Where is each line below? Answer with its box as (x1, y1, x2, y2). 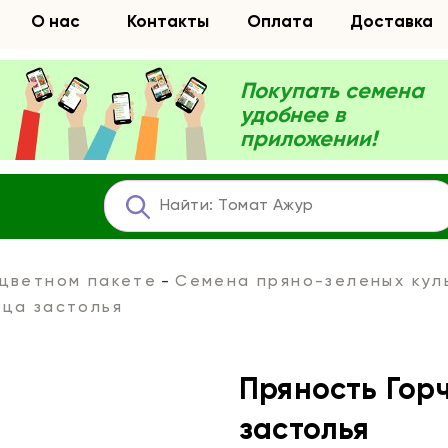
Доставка (350, 14, 434, 31)
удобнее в (240, 105, 345, 127)
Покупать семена (240, 81, 424, 103)
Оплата (246, 14, 313, 31)
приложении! (240, 129, 377, 151)
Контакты (126, 14, 209, 31)
